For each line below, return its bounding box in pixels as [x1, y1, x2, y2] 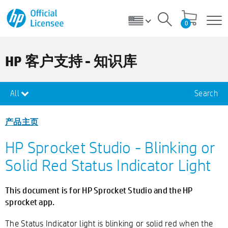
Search [194, 88, 218, 99]
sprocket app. [5, 196, 55, 207]
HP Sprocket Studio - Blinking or [5, 137, 215, 157]
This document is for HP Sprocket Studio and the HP [5, 184, 193, 195]
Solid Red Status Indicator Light [5, 155, 211, 175]
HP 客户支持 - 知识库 [5, 52, 137, 70]
